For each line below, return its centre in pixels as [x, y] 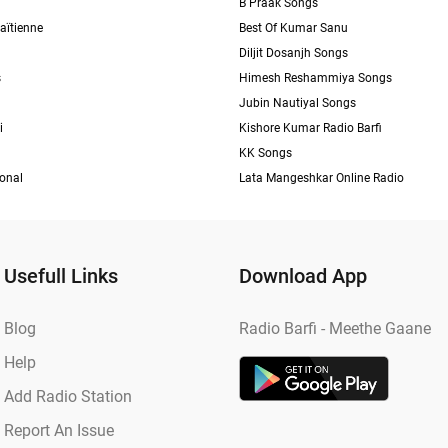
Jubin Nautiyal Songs [297, 103]
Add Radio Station [68, 396]
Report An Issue [59, 430]
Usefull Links [61, 276]
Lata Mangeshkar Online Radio [321, 178]
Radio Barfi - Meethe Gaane [335, 328]
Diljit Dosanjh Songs [293, 53]
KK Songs [265, 153]
